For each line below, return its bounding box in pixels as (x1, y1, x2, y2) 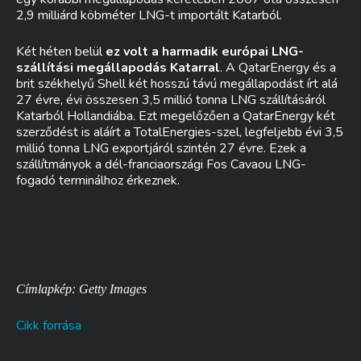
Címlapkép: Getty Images (16, 282, 147, 296)
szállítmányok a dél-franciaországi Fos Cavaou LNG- (16, 156, 306, 173)
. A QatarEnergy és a (220, 59, 336, 77)
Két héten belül (16, 43, 106, 60)
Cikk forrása (16, 317, 81, 334)
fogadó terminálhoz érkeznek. (16, 172, 180, 189)
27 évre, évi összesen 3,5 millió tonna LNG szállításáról (16, 91, 326, 109)
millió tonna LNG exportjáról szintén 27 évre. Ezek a (16, 139, 306, 157)
